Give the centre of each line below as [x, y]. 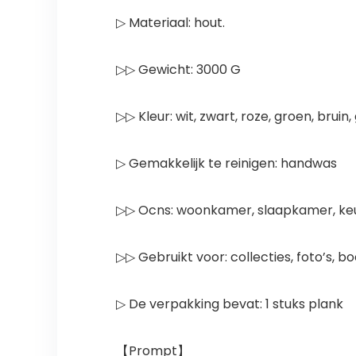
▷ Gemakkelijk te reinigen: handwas [226, 164]
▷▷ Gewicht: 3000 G [178, 70]
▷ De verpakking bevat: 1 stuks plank [229, 304]
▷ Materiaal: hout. [170, 23]
